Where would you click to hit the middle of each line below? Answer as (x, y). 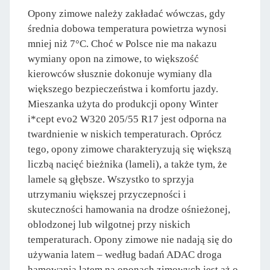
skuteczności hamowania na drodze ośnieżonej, (129, 210)
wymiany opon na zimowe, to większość (113, 59)
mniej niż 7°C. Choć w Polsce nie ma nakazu (122, 44)
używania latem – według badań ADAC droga (125, 255)
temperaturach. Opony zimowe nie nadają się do (130, 240)
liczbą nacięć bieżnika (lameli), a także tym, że (127, 165)
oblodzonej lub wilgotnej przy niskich (109, 225)
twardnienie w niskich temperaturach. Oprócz (125, 134)
